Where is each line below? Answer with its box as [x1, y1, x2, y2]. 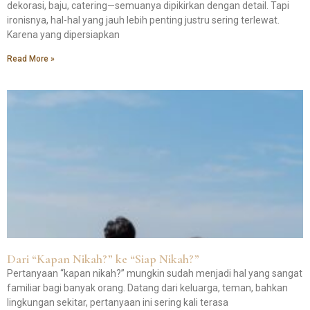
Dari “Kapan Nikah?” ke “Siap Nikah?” [7, 251, 199, 267]
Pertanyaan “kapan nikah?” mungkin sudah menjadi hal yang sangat [7, 268, 302, 280]
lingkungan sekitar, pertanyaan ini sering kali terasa [7, 297, 228, 309]
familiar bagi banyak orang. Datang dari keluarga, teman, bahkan [7, 282, 288, 294]
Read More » [7, 54, 55, 64]
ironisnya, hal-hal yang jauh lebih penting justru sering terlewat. [7, 15, 280, 26]
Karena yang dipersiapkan [7, 29, 120, 41]
